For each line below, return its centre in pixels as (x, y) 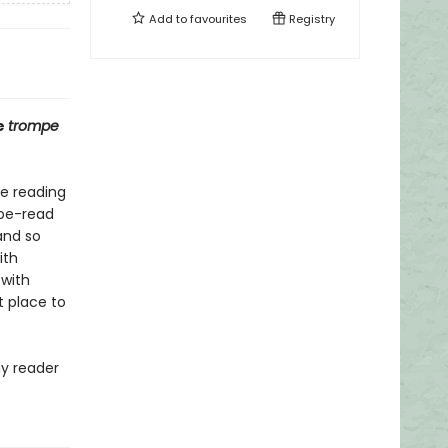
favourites (218, 19)
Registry (310, 19)
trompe (33, 126)
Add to (168, 19)
